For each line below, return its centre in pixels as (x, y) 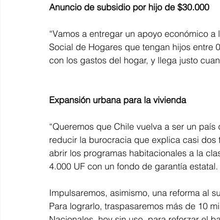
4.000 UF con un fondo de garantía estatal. (134, 166)
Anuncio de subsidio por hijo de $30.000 (129, 7)
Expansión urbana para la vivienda (118, 100)
